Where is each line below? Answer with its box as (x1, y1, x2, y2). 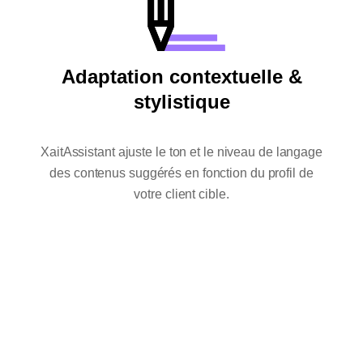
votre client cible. (134, 187, 229, 202)
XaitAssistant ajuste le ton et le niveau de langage (41, 145, 322, 160)
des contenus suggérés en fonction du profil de (49, 166, 314, 181)
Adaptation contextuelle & (61, 66, 302, 88)
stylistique (133, 91, 230, 113)
